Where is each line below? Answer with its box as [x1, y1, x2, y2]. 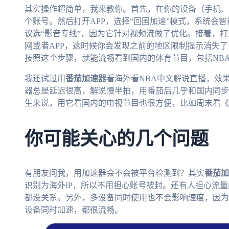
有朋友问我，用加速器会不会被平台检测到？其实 [25, 168, 204, 177]
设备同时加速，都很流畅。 [25, 205, 123, 214]
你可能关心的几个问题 [25, 130, 209, 149]
